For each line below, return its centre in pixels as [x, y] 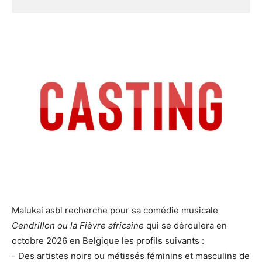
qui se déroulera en [185, 226]
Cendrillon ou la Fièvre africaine [78, 226]
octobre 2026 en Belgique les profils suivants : [108, 241]
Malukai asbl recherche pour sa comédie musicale [115, 211]
